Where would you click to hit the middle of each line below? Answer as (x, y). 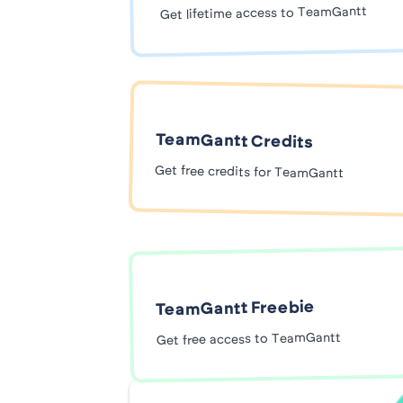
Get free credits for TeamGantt (250, 173)
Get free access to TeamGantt (248, 340)
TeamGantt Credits (235, 142)
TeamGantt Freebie (235, 309)
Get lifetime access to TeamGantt (261, 14)
